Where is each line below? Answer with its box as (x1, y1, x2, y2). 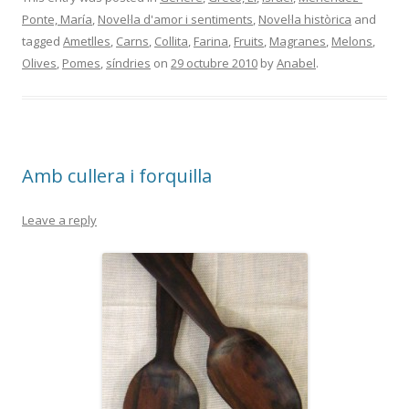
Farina (194, 33, 228, 49)
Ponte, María (22, 11, 92, 27)
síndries (106, 55, 151, 71)
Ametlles (63, 33, 110, 49)
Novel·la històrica (258, 11, 351, 27)
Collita (154, 33, 188, 49)
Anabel (277, 55, 316, 71)
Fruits (234, 33, 264, 49)
